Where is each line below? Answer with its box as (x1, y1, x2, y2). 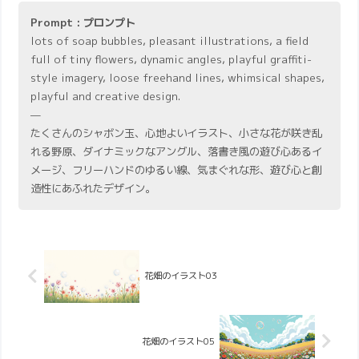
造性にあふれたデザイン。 (30, 180, 156, 196)
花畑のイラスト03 (144, 269, 218, 283)
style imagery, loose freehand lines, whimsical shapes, (30, 70, 325, 85)
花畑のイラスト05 (141, 334, 215, 348)
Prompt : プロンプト (30, 14, 136, 30)
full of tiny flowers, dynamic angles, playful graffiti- (30, 51, 313, 67)
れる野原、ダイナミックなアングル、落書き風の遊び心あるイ (30, 143, 323, 159)
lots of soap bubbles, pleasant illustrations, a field (30, 33, 309, 48)
